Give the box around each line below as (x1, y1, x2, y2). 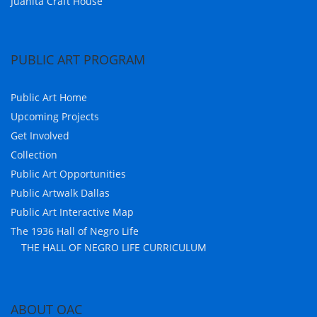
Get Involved (11, 129, 70, 143)
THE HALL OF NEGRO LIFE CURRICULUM (21, 241, 207, 255)
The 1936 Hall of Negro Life (11, 224, 139, 238)
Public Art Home (11, 91, 88, 105)
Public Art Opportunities (11, 167, 127, 181)
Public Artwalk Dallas (11, 186, 110, 200)
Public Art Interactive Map (11, 205, 134, 219)
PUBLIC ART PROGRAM (11, 51, 146, 69)
